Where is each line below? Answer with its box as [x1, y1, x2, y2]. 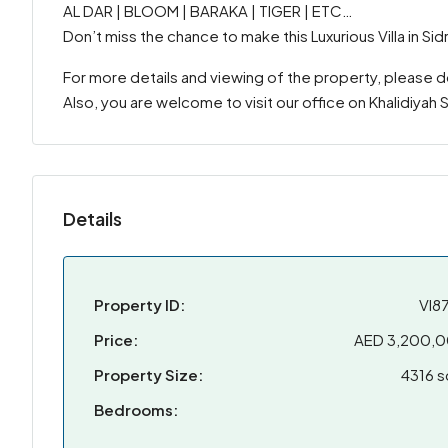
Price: [94, 330, 138, 349]
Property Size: [94, 365, 203, 384]
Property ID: [94, 295, 185, 314]
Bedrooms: [94, 400, 178, 419]
